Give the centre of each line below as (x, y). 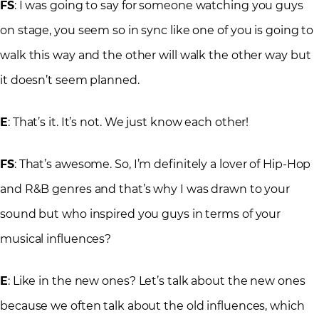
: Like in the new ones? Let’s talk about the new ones (156, 281)
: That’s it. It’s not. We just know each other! (128, 122)
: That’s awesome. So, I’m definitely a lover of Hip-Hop (162, 164)
